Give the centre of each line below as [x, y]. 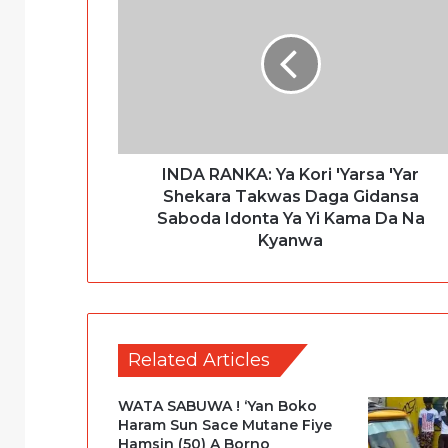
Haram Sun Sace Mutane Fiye [225, 424]
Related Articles [199, 359]
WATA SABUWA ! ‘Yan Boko [217, 405]
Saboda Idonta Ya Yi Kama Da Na [290, 218]
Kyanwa [290, 240]
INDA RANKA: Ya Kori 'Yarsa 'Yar [290, 174]
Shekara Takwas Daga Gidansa [290, 196]
